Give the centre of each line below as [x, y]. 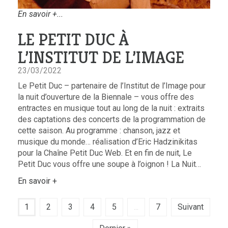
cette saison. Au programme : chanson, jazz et [99, 131]
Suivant [191, 207]
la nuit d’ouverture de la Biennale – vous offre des [106, 97]
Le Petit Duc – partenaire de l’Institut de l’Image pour [112, 86]
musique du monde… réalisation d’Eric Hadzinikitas [108, 142]
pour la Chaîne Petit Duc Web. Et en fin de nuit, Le [105, 153]
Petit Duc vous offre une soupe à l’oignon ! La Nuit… [109, 164]
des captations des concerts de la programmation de [112, 120]
